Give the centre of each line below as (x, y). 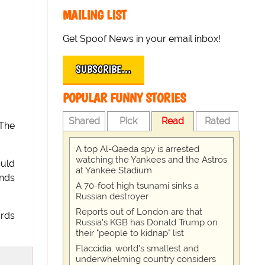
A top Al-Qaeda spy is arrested (138, 149)
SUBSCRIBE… (104, 69)
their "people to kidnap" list (130, 233)
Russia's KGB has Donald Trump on (147, 222)
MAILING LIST (95, 15)
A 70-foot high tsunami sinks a (138, 186)
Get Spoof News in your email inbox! (142, 39)
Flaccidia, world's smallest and (138, 248)
